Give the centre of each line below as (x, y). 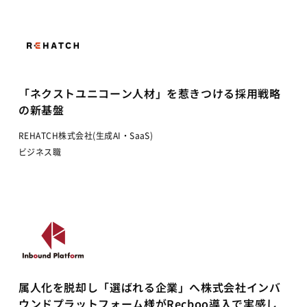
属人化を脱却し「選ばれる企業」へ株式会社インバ (149, 287)
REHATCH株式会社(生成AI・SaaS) (86, 135)
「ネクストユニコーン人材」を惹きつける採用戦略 (149, 93)
